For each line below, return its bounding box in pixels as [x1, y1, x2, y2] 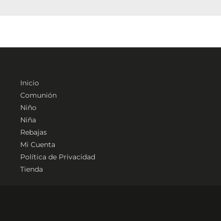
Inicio [20, 78, 39, 87]
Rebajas [20, 127, 47, 137]
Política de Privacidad [20, 152, 95, 161]
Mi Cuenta [20, 140, 55, 149]
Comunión [20, 90, 57, 100]
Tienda [20, 164, 43, 174]
